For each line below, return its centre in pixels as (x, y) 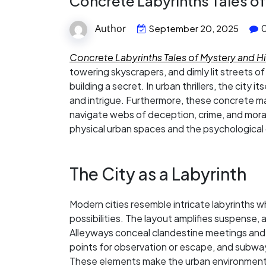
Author (111, 29)
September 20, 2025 (194, 28)
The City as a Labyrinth (158, 174)
